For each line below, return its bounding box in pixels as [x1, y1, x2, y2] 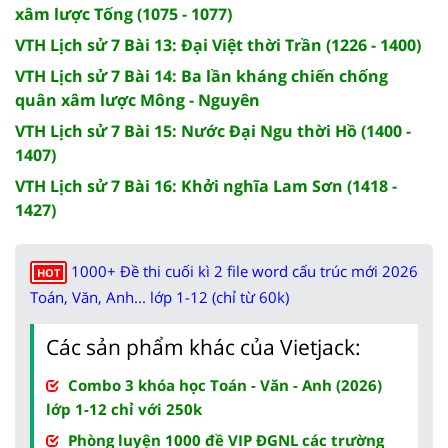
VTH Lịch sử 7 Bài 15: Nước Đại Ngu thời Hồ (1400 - [15, 119, 411, 142]
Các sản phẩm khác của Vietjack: [46, 332, 361, 361]
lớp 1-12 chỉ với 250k [46, 398, 202, 419]
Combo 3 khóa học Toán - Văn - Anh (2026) [68, 374, 382, 395]
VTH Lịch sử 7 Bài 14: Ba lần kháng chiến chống [15, 64, 388, 87]
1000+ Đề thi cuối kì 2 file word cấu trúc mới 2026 [71, 260, 418, 281]
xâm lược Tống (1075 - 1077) [15, 2, 232, 25]
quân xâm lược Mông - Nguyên [15, 88, 260, 111]
